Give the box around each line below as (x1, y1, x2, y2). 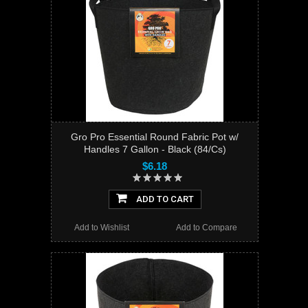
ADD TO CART (133, 194, 194, 205)
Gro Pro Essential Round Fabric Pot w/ (71, 131, 239, 143)
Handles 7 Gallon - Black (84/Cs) (83, 144, 226, 155)
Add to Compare (175, 223, 237, 233)
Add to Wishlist (74, 223, 130, 233)
